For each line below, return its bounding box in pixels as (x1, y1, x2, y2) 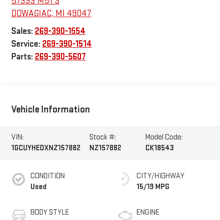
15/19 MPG (137, 182, 169, 192)
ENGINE (137, 208, 160, 218)
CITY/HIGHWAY (137, 171, 185, 181)
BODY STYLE (30, 208, 69, 218)
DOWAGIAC (11, 8, 52, 19)
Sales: (11, 26, 35, 36)
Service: (11, 38, 42, 49)
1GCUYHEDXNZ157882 (11, 143, 81, 153)
